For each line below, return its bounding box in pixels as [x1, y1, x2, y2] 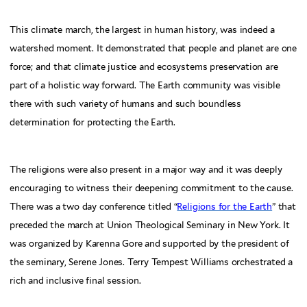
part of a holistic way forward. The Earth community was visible [10, 79, 280, 90]
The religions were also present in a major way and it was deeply [10, 164, 282, 175]
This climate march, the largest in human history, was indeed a [10, 24, 275, 35]
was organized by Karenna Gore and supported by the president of [10, 238, 289, 249]
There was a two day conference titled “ [10, 201, 177, 212]
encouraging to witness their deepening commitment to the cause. [10, 183, 293, 194]
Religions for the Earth [177, 201, 273, 212]
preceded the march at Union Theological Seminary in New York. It [10, 220, 290, 231]
